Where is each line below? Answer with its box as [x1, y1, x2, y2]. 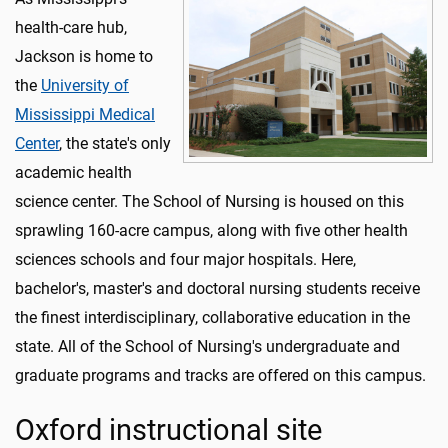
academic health [15, 163, 132, 182]
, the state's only [59, 134, 171, 153]
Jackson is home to [15, 47, 153, 66]
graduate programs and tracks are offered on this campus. [15, 366, 426, 385]
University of [41, 76, 129, 95]
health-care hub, [15, 18, 127, 37]
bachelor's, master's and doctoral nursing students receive [15, 279, 420, 298]
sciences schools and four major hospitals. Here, [15, 250, 356, 269]
